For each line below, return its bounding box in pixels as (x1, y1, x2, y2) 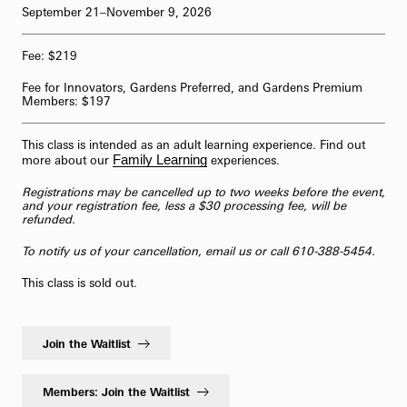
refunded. (22, 212, 75, 227)
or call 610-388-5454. (251, 243, 375, 259)
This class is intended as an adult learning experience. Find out (22, 136, 365, 152)
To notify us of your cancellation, (22, 243, 205, 259)
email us (205, 243, 251, 259)
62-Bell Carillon (53, 16, 144, 32)
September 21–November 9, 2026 (22, 4, 212, 19)
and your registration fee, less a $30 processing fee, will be (22, 198, 346, 213)
